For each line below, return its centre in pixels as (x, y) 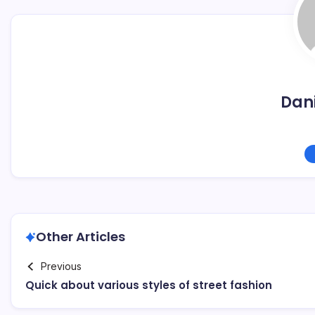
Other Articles (81, 237)
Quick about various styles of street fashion (149, 285)
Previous (61, 266)
